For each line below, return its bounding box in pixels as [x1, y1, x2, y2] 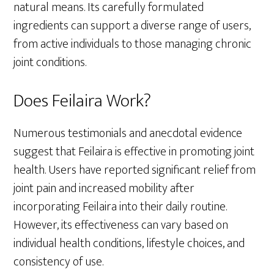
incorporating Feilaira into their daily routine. [13, 196, 228, 217]
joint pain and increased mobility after [13, 177, 195, 199]
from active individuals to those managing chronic [13, 33, 252, 54]
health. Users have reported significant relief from [13, 159, 256, 180]
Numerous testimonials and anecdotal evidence [13, 122, 243, 144]
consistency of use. [13, 251, 104, 272]
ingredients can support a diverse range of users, [13, 15, 251, 36]
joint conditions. [13, 51, 87, 73]
